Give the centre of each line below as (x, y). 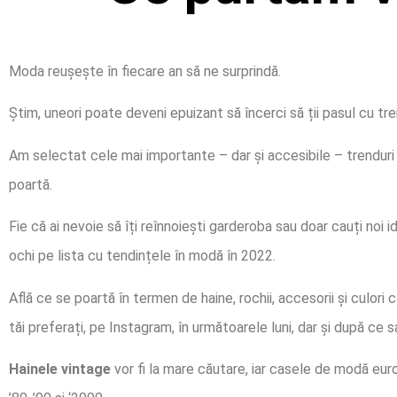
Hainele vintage (60, 369)
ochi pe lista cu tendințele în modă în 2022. (142, 256)
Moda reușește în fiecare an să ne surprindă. (145, 72)
